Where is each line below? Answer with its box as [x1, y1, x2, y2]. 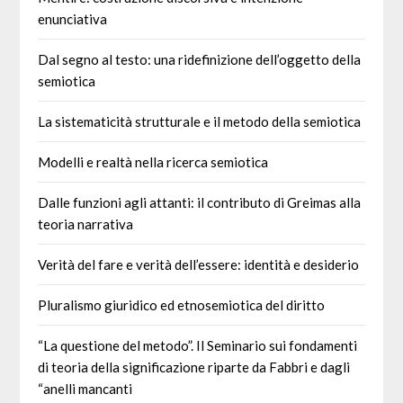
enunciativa [38, 10, 108, 27]
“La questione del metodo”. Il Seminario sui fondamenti [38, 336, 358, 354]
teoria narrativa [38, 215, 134, 232]
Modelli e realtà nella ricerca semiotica [38, 153, 269, 170]
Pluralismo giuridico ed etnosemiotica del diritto [38, 296, 326, 313]
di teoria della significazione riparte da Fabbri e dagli [38, 358, 351, 375]
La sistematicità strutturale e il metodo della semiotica [38, 112, 362, 130]
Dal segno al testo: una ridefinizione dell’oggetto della [38, 50, 362, 67]
